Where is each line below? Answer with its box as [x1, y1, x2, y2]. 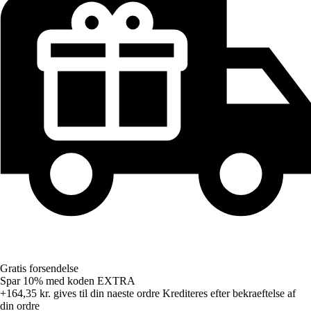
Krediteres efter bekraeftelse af [162, 287, 296, 300]
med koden [46, 275, 97, 287]
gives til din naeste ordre [51, 287, 160, 300]
